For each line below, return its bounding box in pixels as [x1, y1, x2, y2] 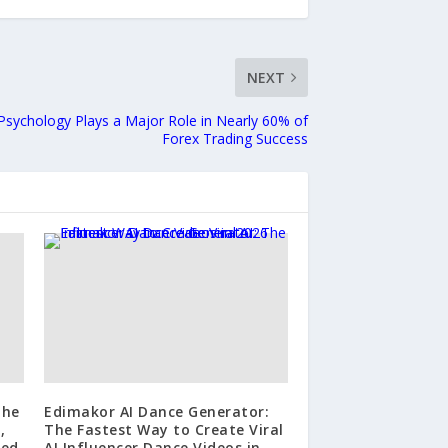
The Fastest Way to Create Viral [44, 420, 284, 440]
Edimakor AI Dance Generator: [44, 402, 270, 422]
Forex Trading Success [162, 129, 309, 149]
